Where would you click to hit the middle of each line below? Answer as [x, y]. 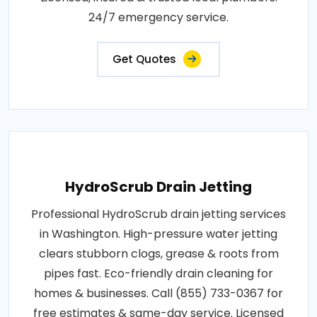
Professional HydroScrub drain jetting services [158, 214]
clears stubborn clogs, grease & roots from [158, 253]
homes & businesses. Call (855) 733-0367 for [158, 293]
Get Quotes [144, 59]
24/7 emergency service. [158, 17]
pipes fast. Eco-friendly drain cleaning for [158, 273]
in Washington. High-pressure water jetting [158, 234]
